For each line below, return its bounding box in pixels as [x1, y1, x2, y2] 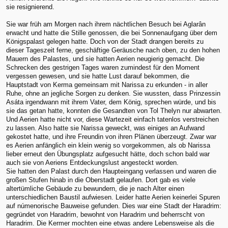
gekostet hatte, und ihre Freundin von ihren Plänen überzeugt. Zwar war [6, 133, 216, 141]
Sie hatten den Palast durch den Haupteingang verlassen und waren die [6, 167, 216, 176]
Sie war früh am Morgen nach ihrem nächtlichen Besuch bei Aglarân [6, 20, 206, 28]
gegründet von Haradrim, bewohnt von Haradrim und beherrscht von [6, 211, 205, 219]
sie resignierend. [6, 3, 54, 11]
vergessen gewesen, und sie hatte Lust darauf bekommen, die [6, 72, 189, 80]
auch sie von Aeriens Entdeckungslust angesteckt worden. [6, 159, 179, 167]
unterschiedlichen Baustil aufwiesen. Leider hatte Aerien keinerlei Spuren [6, 193, 220, 202]
